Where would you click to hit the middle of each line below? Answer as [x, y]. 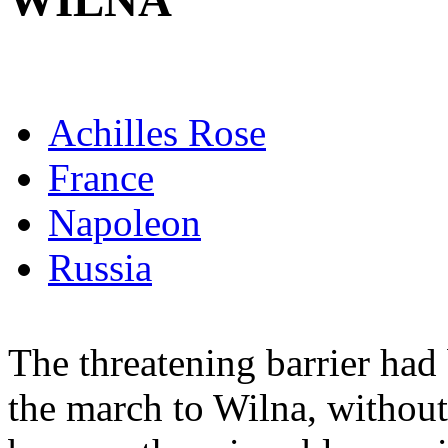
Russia [100, 267]
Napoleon [124, 222]
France [101, 177]
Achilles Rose [157, 132]
